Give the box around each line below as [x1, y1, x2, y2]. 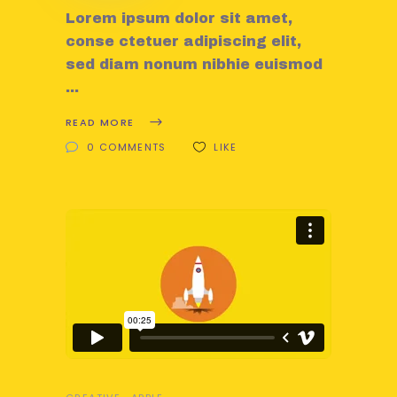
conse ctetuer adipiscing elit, [66, 34, 301, 50]
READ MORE [66, 115, 135, 130]
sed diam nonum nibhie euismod [66, 57, 323, 73]
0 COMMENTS [87, 140, 167, 155]
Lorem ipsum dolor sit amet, [66, 11, 292, 27]
